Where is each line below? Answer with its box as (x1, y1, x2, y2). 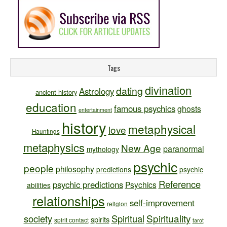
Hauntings (31, 127, 60, 135)
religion (107, 199, 128, 208)
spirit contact (54, 215, 89, 224)
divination (145, 82, 192, 98)
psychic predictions (52, 178, 123, 191)
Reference (158, 177, 201, 191)
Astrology (79, 85, 114, 97)
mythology (86, 144, 119, 154)
